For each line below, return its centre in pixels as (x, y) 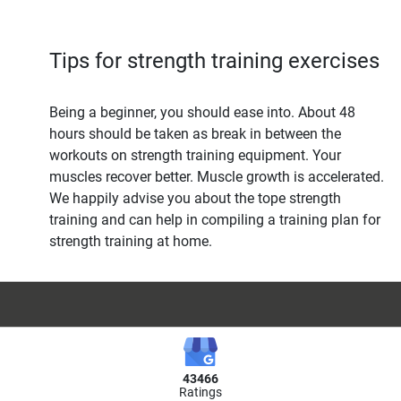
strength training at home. (131, 241)
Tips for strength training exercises (214, 60)
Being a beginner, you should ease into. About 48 (202, 112)
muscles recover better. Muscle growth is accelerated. (217, 176)
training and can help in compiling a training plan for (215, 219)
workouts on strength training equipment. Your (195, 155)
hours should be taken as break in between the (195, 133)
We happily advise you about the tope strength (195, 198)
